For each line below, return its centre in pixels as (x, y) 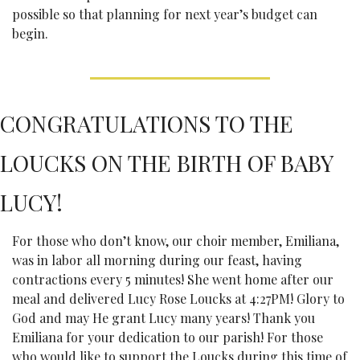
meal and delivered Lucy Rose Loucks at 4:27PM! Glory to (178, 298)
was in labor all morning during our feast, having (157, 260)
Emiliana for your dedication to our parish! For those (168, 337)
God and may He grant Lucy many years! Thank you (164, 317)
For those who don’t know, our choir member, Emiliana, (176, 240)
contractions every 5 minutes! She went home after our (173, 279)
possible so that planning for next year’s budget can (165, 14)
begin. (30, 33)
